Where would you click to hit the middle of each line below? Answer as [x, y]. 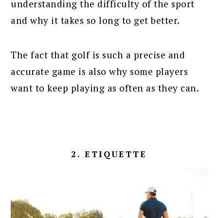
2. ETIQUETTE [109, 154]
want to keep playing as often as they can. [105, 88]
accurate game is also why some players [100, 72]
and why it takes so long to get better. [95, 20]
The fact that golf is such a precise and [98, 55]
